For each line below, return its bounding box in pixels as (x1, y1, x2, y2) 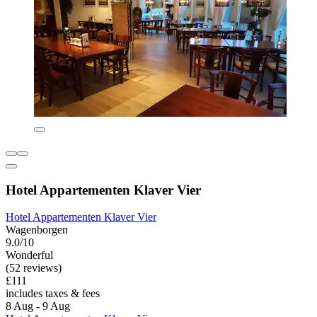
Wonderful (6, 249, 53, 262)
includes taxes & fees (6, 287, 100, 300)
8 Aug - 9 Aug (6, 300, 70, 313)
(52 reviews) (6, 262, 62, 275)
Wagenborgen (6, 224, 68, 236)
